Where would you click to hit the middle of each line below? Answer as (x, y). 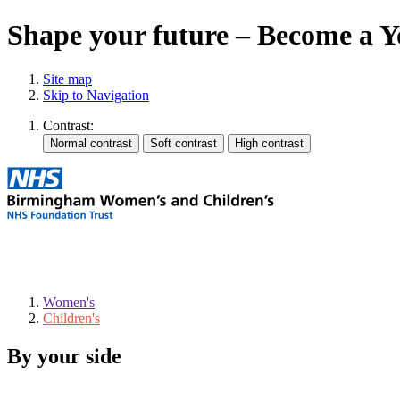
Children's (71, 318)
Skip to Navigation (96, 95)
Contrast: (68, 125)
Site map (67, 79)
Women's (69, 302)
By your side (64, 356)
